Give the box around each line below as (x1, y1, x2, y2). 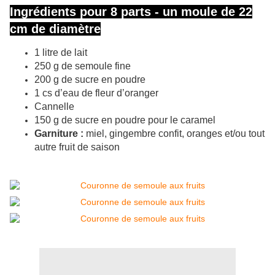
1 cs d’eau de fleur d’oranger (34, 88, 158, 99)
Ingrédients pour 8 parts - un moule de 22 (10, 5, 252, 19)
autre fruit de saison (34, 142, 120, 153)
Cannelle (34, 101, 74, 112)
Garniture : (34, 128, 83, 139)
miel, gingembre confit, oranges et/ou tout (83, 128, 265, 139)
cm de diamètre (10, 22, 101, 36)
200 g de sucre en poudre (34, 74, 145, 85)
